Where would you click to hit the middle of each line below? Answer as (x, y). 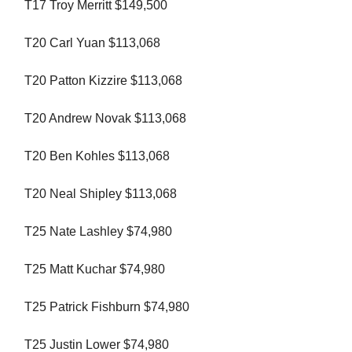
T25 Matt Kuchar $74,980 (95, 269)
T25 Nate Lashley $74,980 (98, 232)
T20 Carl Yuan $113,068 (92, 43)
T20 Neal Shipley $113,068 (101, 194)
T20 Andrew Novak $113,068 (105, 119)
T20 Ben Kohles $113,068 (97, 156)
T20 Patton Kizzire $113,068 (103, 81)
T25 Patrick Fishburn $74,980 (107, 307)
